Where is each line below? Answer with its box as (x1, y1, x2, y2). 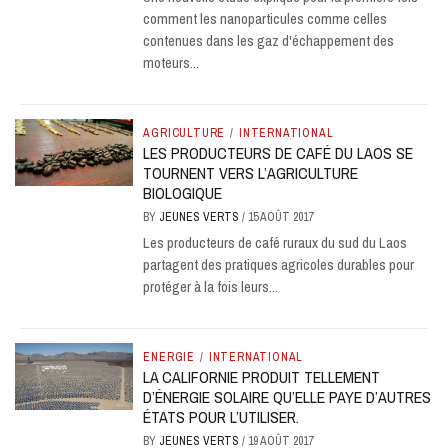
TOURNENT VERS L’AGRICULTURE (143, 162, 359, 184)
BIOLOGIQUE (143, 182, 223, 204)
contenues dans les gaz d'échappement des (143, 30, 395, 51)
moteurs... (143, 52, 200, 73)
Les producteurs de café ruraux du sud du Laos (143, 232, 408, 253)
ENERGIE (143, 349, 195, 365)
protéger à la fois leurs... (143, 276, 279, 297)
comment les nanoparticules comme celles (143, 8, 388, 29)
